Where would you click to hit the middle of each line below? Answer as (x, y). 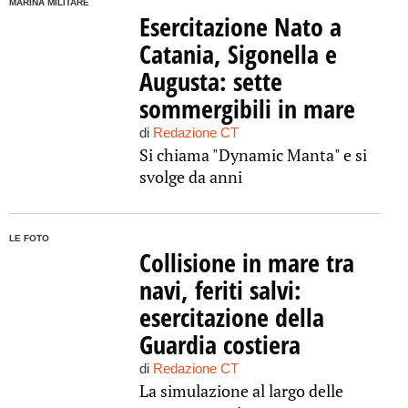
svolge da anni (190, 177)
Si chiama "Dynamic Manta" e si (253, 155)
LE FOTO (29, 238)
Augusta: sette (210, 81)
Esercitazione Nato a (240, 26)
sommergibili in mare (247, 108)
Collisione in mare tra (246, 262)
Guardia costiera (219, 344)
